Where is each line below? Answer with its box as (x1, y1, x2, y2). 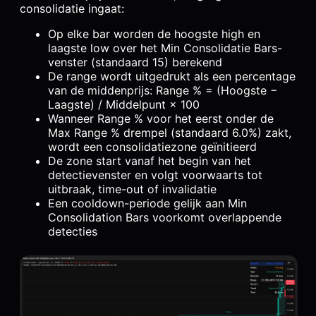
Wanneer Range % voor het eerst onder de (48, 111, 274, 126)
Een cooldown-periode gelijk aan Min (48, 195, 247, 210)
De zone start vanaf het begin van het (48, 153, 251, 168)
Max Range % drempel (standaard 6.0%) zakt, (48, 125, 291, 140)
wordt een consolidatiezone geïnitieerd (48, 139, 257, 154)
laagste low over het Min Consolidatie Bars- (48, 40, 282, 55)
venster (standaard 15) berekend (48, 54, 222, 69)
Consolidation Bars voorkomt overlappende (48, 209, 281, 224)
